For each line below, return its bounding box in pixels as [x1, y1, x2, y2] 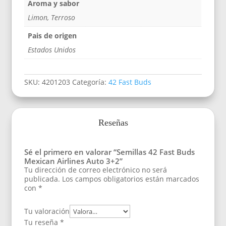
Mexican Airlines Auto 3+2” [24, 156, 123, 166]
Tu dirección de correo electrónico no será [24, 165, 167, 175]
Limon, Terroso [28, 13, 76, 23]
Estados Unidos [28, 45, 76, 55]
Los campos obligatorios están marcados [62, 174, 200, 184]
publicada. [24, 174, 61, 184]
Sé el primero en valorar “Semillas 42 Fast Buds [24, 147, 195, 157]
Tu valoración [24, 206, 70, 216]
